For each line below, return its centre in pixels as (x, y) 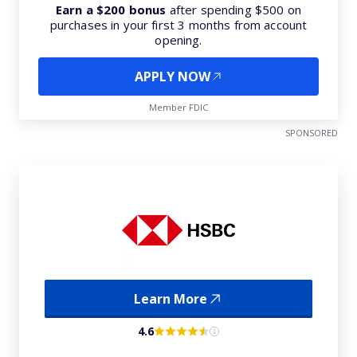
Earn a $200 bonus (111, 10)
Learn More (171, 299)
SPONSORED (312, 133)
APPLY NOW (172, 76)
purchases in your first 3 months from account (178, 25)
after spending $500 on (233, 10)
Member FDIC (178, 107)
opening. (178, 40)
